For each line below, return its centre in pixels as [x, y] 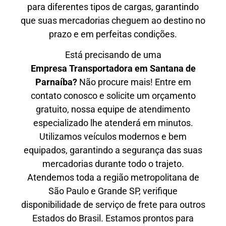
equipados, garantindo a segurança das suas [113, 150]
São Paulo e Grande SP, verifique [113, 191]
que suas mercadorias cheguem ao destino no [113, 20]
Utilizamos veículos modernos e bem [113, 136]
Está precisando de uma [113, 54]
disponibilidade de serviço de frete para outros [113, 204]
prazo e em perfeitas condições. [113, 34]
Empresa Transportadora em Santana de [113, 68]
